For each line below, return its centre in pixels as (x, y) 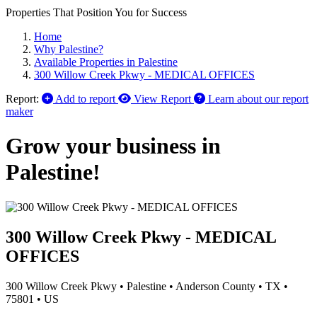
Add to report (85, 99)
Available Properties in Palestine (106, 62)
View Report (162, 99)
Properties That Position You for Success (96, 12)
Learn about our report (258, 99)
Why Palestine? (69, 49)
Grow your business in (113, 146)
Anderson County (215, 286)
